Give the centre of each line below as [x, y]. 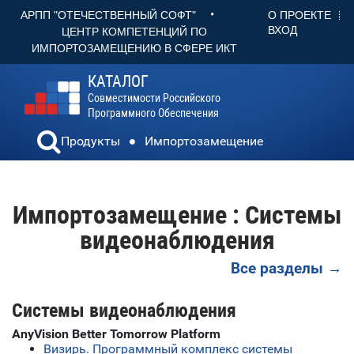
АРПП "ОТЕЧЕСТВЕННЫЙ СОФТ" [108, 15]
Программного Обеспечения [153, 113]
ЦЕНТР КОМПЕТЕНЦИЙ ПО [134, 32]
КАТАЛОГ [118, 82]
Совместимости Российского [154, 98]
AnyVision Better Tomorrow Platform [116, 334]
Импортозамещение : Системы [177, 215]
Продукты [90, 141]
